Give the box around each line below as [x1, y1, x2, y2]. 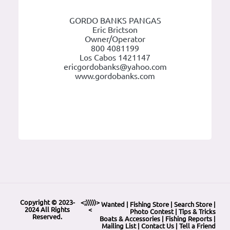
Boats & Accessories [100, 215, 160, 223]
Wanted [101, 201, 125, 208]
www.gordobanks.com [75, 71, 155, 81]
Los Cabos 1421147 [80, 53, 150, 63]
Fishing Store [130, 201, 169, 208]
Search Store [174, 201, 212, 208]
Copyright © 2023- [20, 199, 75, 206]
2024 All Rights [25, 206, 70, 214]
